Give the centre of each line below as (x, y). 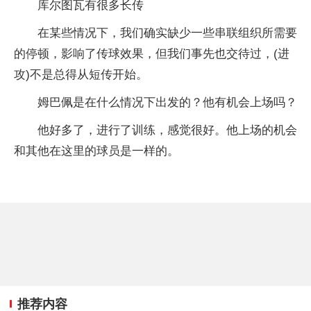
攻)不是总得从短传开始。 (81, 74)
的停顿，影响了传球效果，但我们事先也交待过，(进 (152, 53)
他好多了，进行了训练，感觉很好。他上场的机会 (167, 130)
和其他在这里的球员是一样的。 (96, 151)
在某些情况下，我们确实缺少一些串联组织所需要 (167, 33)
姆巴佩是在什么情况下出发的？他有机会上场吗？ (167, 102)
